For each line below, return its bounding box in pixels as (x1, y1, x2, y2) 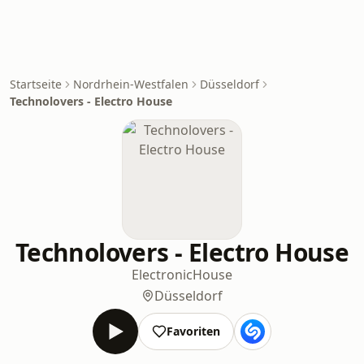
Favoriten (167, 323, 220, 339)
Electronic (132, 266, 193, 284)
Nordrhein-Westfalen (73, 76, 188, 92)
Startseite (10, 76, 62, 92)
